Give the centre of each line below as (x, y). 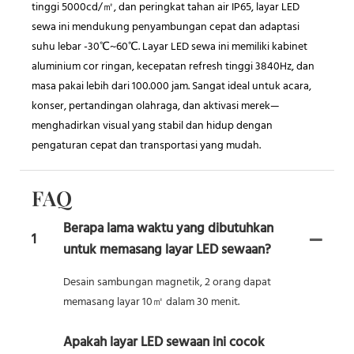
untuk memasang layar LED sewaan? (167, 250)
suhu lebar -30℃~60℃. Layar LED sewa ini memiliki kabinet (169, 47)
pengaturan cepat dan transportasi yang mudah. (146, 146)
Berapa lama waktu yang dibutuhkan (168, 229)
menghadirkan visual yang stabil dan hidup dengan (152, 126)
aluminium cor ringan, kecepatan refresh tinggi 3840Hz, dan (173, 67)
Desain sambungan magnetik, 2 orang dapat (167, 283)
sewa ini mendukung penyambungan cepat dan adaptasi (166, 28)
